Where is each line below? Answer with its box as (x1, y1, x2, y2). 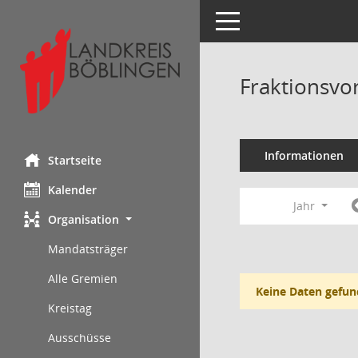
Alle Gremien (48, 270, 117, 286)
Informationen (264, 148, 344, 163)
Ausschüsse (48, 329, 111, 345)
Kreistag (48, 300, 92, 316)
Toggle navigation (215, 12, 309, 27)
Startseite (48, 152, 101, 168)
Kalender (48, 181, 97, 197)
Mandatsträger (48, 241, 128, 257)
